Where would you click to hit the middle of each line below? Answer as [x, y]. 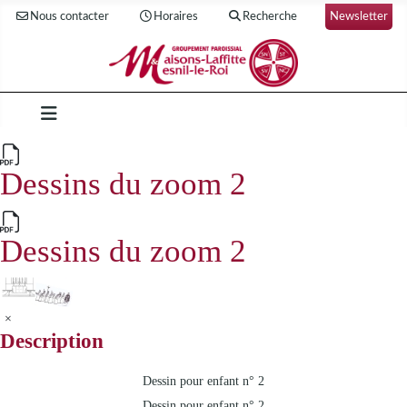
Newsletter [359, 16]
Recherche [270, 16]
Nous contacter [70, 16]
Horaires [176, 16]
